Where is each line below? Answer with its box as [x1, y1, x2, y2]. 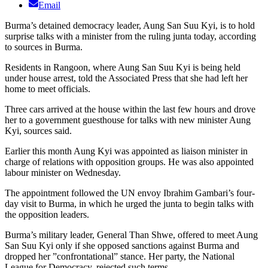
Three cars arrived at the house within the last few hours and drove [5, 104, 255, 115]
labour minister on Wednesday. [5, 167, 121, 178]
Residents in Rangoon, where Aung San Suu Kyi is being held [5, 62, 240, 73]
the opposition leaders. [5, 209, 89, 220]
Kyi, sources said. [5, 126, 72, 136]
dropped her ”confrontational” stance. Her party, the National [5, 251, 234, 262]
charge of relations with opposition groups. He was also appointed [5, 157, 254, 167]
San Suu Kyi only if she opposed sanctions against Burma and [5, 240, 239, 251]
